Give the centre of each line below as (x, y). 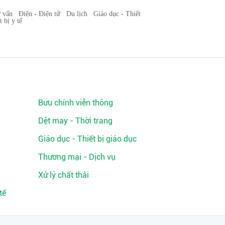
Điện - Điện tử (39, 13)
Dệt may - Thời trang (75, 121)
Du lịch (77, 13)
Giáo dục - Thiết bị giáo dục (87, 139)
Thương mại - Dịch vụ (77, 157)
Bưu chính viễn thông (76, 102)
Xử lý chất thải (64, 175)
